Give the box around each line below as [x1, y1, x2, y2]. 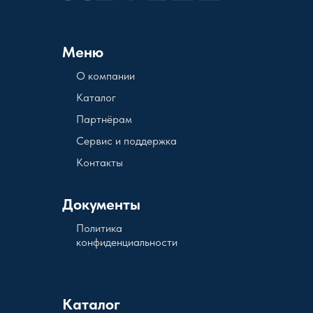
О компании [76, 68, 135, 82]
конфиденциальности [76, 235, 177, 249]
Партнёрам [76, 112, 132, 126]
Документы [62, 194, 140, 213]
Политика [76, 221, 122, 235]
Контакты [76, 155, 123, 169]
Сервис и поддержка [76, 133, 177, 147]
